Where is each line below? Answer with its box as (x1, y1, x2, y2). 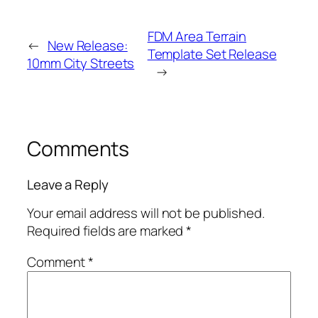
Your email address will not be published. (27, 204, 265, 223)
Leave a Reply (27, 175, 109, 194)
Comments (27, 135, 130, 163)
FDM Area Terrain (147, 27, 247, 46)
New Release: (47, 35, 128, 55)
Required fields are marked (27, 221, 187, 241)
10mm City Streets (27, 53, 135, 72)
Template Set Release (147, 45, 277, 64)
